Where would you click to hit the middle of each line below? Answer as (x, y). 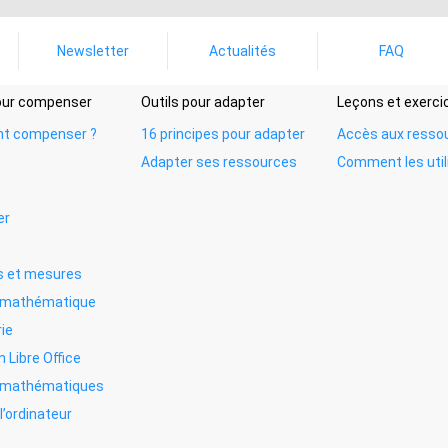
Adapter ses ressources (219, 162)
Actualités (243, 51)
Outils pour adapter (203, 102)
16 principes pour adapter (223, 134)
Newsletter (93, 51)
